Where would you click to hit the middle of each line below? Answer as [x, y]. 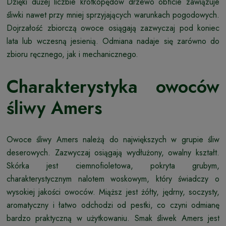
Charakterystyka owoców [113, 87]
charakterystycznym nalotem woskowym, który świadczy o [113, 179]
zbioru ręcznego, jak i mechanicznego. [72, 54]
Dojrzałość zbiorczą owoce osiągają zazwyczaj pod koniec [113, 28]
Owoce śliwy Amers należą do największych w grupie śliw [113, 140]
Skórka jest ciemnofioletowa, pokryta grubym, [113, 166]
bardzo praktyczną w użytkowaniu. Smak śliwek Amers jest [113, 218]
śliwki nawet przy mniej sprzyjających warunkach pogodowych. [113, 15]
